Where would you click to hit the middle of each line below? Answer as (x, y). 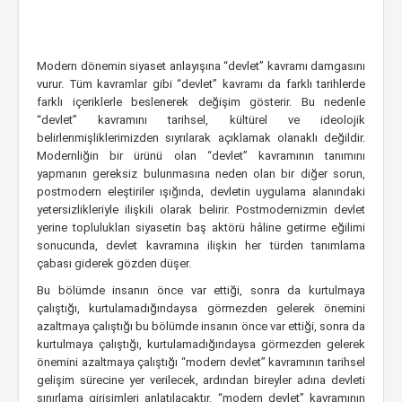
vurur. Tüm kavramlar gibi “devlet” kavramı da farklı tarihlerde (201, 84)
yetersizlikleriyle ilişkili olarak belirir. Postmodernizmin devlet (201, 210)
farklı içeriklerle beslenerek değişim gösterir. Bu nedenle (201, 102)
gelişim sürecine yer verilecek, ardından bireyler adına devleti (201, 380)
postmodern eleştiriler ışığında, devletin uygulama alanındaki (201, 192)
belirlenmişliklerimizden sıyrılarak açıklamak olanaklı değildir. (201, 138)
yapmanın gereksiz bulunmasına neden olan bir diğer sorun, (201, 174)
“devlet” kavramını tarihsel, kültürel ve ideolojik (201, 120)
